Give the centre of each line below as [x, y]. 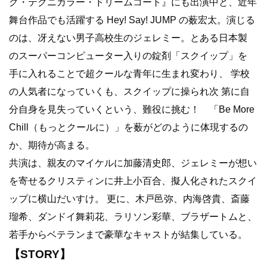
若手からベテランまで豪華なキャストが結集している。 [128, 234]
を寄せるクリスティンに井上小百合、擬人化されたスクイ [133, 181]
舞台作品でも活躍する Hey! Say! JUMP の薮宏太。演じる [132, 20]
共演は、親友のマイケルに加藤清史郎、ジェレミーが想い [133, 163]
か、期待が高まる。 [52, 145]
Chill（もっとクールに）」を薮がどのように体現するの [128, 127]
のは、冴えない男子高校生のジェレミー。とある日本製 [128, 38]
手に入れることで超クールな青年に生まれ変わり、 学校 [129, 73]
